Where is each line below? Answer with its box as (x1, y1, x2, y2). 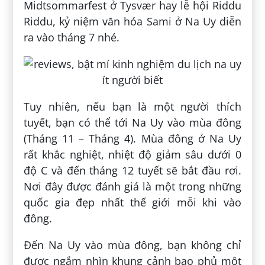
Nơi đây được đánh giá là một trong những (24, 179, 241, 194)
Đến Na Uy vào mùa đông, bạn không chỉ (24, 238, 241, 253)
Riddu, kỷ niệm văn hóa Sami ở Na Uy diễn (24, 14, 241, 29)
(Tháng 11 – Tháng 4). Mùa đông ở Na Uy (24, 131, 241, 146)
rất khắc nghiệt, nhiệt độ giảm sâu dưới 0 (24, 147, 241, 162)
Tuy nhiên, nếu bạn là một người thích (24, 99, 241, 114)
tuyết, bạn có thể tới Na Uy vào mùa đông (24, 115, 241, 130)
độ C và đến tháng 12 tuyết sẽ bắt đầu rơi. (24, 163, 241, 178)
